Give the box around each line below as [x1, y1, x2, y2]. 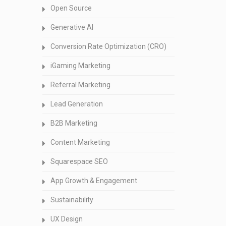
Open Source [50, 4, 92, 12]
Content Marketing [50, 138, 110, 146]
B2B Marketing [50, 119, 97, 127]
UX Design [50, 215, 83, 223]
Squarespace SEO [50, 157, 108, 165]
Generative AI [50, 23, 93, 31]
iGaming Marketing [50, 62, 110, 70]
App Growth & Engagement [50, 177, 137, 185]
